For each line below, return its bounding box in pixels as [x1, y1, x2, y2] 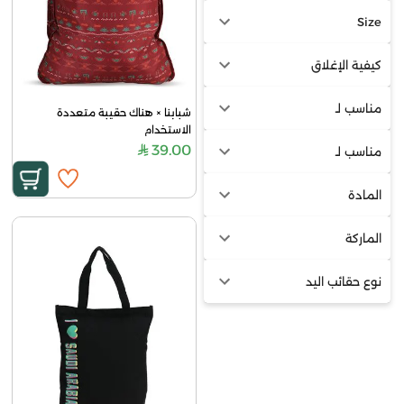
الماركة [344, 230, 381, 245]
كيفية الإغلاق [310, 57, 381, 72]
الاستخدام [144, 124, 192, 136]
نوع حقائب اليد [305, 273, 381, 289]
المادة [347, 187, 381, 202]
